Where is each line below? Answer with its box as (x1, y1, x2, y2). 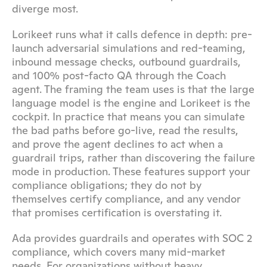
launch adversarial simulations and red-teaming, (12, 41, 246, 55)
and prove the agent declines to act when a (12, 137, 223, 151)
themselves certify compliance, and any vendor (12, 192, 241, 206)
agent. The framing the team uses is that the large (12, 82, 254, 96)
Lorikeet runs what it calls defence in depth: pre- (12, 27, 252, 41)
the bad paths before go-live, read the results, (12, 123, 238, 137)
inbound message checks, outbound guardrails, (12, 55, 241, 69)
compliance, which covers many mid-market (12, 245, 225, 259)
